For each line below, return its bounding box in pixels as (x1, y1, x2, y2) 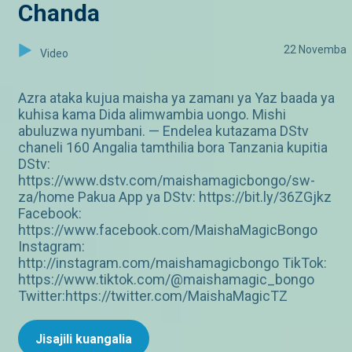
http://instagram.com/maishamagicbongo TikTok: (18, 255, 327, 272)
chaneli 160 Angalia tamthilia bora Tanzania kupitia (18, 139, 328, 156)
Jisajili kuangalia (35, 332, 132, 347)
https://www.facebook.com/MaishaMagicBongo (18, 222, 317, 239)
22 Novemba (284, 43, 346, 57)
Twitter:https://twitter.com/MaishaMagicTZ (18, 288, 288, 305)
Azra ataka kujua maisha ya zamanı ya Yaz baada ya (18, 90, 335, 107)
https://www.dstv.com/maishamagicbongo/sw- (18, 172, 315, 189)
